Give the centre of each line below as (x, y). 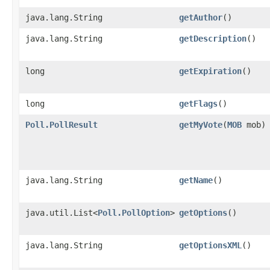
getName (196, 180)
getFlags (198, 104)
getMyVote (201, 125)
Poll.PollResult (61, 125)
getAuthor (201, 17)
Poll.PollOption (134, 213)
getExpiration (210, 71)
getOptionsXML (210, 245)
